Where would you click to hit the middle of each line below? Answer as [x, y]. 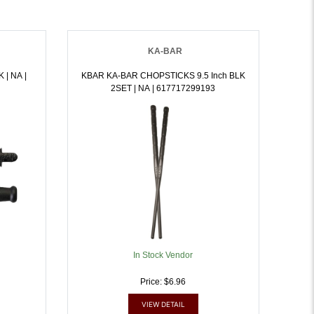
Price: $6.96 [163, 282]
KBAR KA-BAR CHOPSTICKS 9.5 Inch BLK [163, 76]
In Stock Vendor [163, 255]
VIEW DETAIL [163, 304]
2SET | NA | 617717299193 [175, 88]
